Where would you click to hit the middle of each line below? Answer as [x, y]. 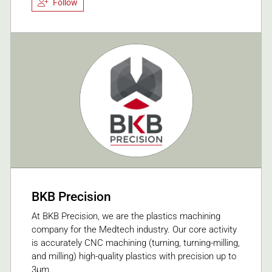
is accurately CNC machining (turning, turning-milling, [136, 243]
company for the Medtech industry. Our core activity [134, 229]
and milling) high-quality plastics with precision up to [134, 256]
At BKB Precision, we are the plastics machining [126, 216]
